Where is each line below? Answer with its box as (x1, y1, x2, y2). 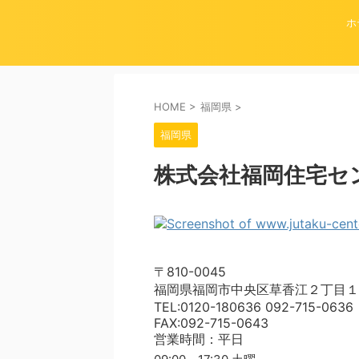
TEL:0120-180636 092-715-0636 (154, 299, 353, 315)
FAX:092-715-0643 (154, 315, 268, 331)
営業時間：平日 (154, 331, 244, 347)
